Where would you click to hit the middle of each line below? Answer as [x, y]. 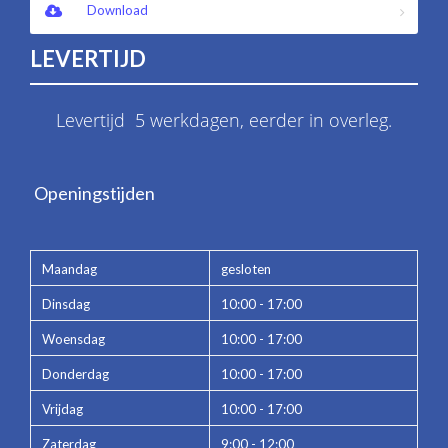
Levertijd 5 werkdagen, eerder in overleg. [224, 120]
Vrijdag [62, 408]
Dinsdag [65, 303]
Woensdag [73, 338]
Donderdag [75, 373]
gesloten [245, 268]
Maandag [69, 268]
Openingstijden [94, 192]
